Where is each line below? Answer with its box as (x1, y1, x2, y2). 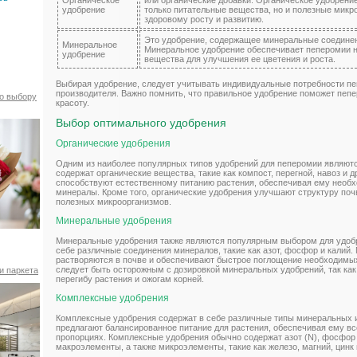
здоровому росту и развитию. (144, 14, 264, 24)
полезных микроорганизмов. (56, 197, 171, 207)
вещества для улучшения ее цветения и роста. (144, 53, 335, 64)
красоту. (56, 97, 89, 108)
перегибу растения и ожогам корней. (56, 274, 204, 284)
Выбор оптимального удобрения (56, 116, 226, 129)
